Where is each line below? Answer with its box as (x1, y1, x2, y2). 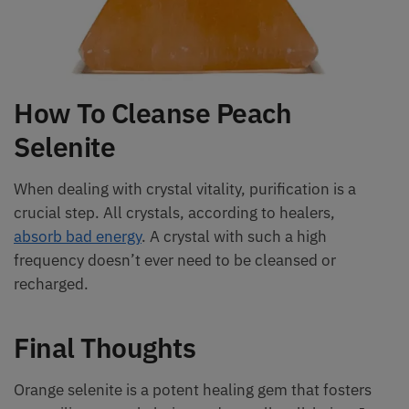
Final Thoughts (14, 330, 195, 366)
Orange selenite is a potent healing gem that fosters (14, 380, 372, 401)
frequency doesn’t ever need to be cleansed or (14, 249, 336, 270)
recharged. (14, 273, 89, 294)
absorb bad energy (14, 225, 142, 246)
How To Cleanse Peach (14, 94, 291, 131)
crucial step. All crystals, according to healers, (14, 202, 335, 223)
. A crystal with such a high (142, 225, 327, 246)
